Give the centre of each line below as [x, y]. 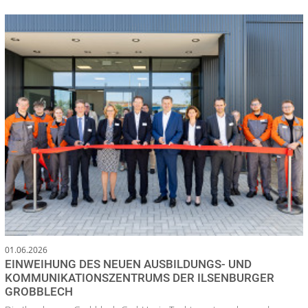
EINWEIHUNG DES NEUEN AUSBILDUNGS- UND [128, 264]
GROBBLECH [39, 291]
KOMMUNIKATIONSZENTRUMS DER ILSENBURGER [140, 277]
